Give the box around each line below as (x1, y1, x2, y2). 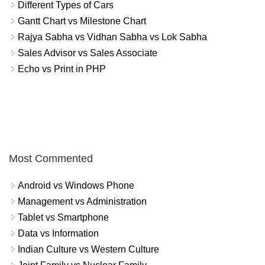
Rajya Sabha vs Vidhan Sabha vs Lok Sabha (18, 31, 207, 42)
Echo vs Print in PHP (18, 63, 106, 74)
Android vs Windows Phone (18, 180, 134, 191)
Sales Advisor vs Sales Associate (18, 47, 157, 58)
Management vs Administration (18, 196, 147, 207)
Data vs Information (18, 228, 99, 239)
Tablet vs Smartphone (18, 212, 109, 223)
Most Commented (9, 153, 93, 165)
